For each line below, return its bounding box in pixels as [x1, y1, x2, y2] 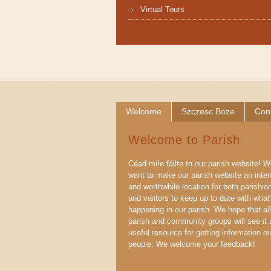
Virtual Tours [140, 5, 184, 14]
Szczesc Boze [181, 106, 235, 116]
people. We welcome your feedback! [128, 240, 255, 249]
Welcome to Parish [128, 133, 240, 146]
